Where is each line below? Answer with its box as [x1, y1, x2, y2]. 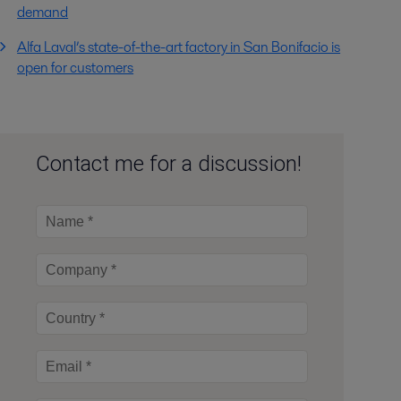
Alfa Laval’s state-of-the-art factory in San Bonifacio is [17, 37, 341, 58]
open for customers [17, 57, 134, 79]
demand [17, 2, 69, 23]
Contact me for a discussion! [35, 151, 302, 177]
